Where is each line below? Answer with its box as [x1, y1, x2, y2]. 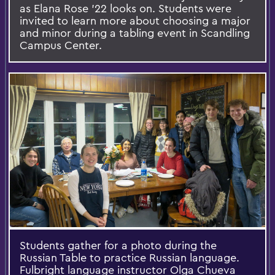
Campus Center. [20, 37, 102, 52]
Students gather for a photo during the [20, 238, 217, 252]
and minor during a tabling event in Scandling [20, 25, 250, 40]
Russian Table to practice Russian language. [20, 250, 239, 265]
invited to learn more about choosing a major [20, 13, 250, 28]
